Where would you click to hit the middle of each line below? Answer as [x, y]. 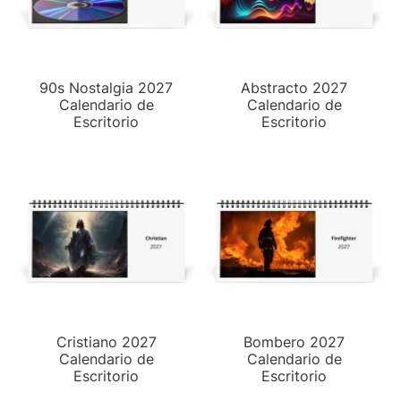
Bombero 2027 [294, 341]
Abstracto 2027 [294, 87]
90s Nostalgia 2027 [107, 87]
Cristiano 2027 [107, 341]
